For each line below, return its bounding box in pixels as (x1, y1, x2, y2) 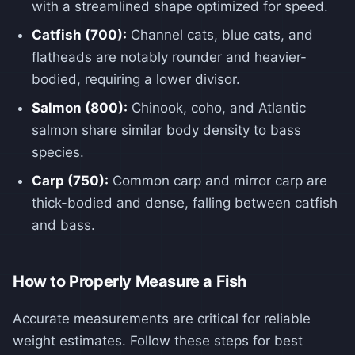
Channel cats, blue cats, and (127, 26, 313, 43)
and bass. (32, 216, 95, 233)
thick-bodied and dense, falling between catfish (32, 194, 338, 211)
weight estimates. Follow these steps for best (13, 332, 303, 349)
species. (32, 143, 84, 160)
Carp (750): (32, 172, 109, 189)
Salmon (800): (32, 99, 128, 116)
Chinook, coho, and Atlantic (128, 99, 306, 116)
